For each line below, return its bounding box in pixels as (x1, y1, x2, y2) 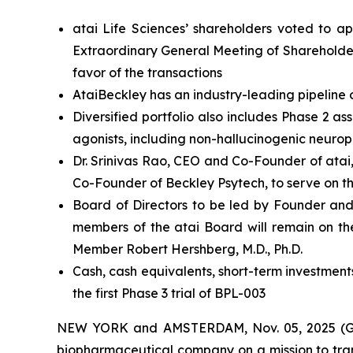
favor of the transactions (72, 65, 222, 80)
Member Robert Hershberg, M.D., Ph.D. (72, 241, 306, 257)
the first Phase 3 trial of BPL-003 (72, 285, 266, 301)
